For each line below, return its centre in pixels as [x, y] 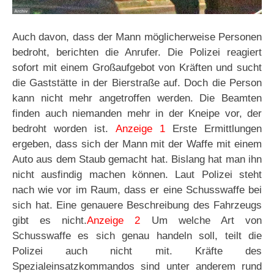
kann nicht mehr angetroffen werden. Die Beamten [137, 98]
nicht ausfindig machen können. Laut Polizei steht [137, 175]
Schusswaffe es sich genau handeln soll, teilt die [137, 236]
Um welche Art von [201, 221]
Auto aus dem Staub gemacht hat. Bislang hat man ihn [137, 160]
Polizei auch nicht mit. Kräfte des [137, 251]
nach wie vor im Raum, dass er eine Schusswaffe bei [137, 190]
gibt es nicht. [50, 221]
